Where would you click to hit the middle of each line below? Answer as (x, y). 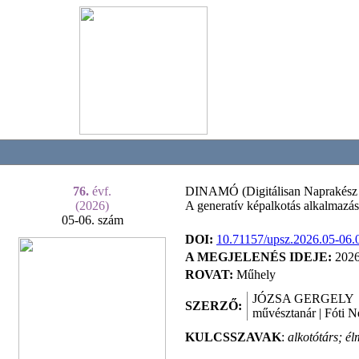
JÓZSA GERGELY (303, 298)
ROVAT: (209, 274)
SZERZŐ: (214, 306)
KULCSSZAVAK (233, 337)
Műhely (254, 274)
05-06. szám (92, 220)
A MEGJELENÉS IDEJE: (260, 257)
